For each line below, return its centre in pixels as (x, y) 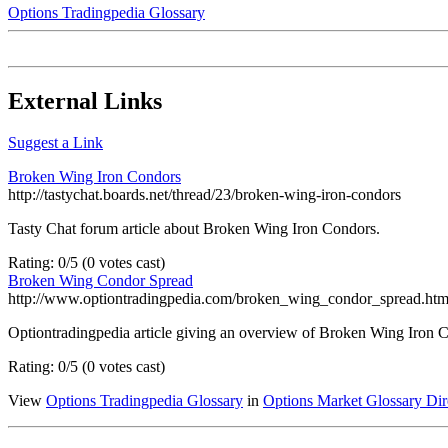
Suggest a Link (55, 143)
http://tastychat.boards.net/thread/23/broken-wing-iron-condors (204, 195)
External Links (85, 100)
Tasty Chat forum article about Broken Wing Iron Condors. (194, 229)
